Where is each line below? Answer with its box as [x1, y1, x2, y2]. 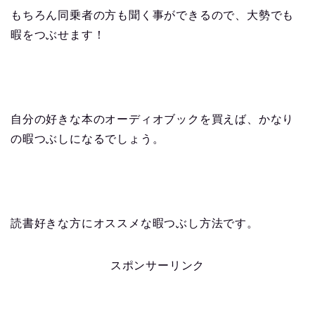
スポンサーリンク [110, 259, 205, 271]
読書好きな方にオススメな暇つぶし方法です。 [11, 217, 259, 229]
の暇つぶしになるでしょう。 [11, 132, 165, 145]
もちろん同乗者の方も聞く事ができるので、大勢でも [11, 8, 295, 21]
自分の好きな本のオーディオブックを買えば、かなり [11, 112, 295, 125]
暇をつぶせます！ [11, 28, 105, 41]
